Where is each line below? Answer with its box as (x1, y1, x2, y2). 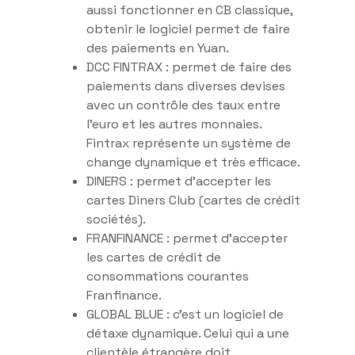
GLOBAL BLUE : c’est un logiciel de (86, 305, 284, 323)
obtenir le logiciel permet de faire (86, 20, 290, 37)
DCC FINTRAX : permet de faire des (86, 58, 292, 75)
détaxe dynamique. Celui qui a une (86, 324, 289, 342)
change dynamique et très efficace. (86, 153, 300, 170)
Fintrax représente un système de (86, 134, 291, 151)
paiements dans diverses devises (86, 77, 285, 94)
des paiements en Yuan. (86, 39, 229, 56)
